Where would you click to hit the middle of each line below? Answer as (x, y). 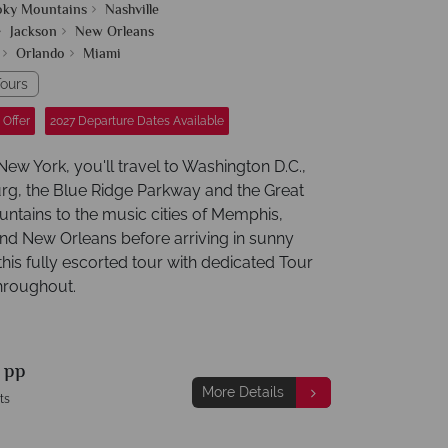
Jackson (33, 33)
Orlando (40, 55)
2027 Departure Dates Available (137, 121)
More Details (242, 392)
